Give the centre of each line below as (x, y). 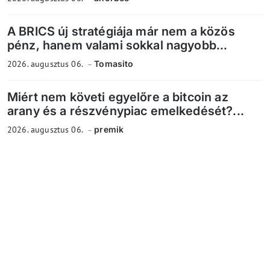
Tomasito (114, 64)
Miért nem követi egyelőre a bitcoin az (118, 97)
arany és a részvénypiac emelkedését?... (126, 111)
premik (109, 130)
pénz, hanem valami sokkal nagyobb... (118, 46)
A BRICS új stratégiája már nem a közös (121, 32)
